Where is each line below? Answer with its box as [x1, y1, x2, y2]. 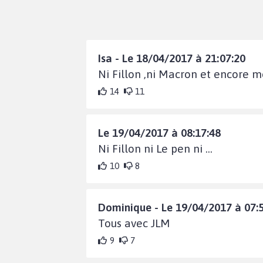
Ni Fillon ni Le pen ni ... [98, 141, 213, 155]
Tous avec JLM [98, 216, 170, 230]
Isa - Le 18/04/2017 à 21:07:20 [98, 51, 245, 65]
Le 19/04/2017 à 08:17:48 [98, 126, 221, 139]
